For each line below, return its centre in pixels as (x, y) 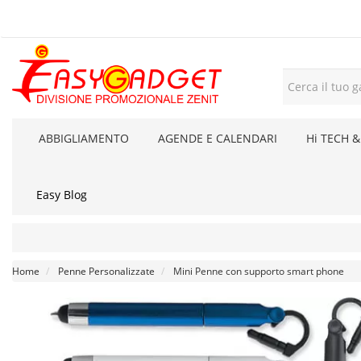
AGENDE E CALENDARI (218, 138)
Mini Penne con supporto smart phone (259, 271)
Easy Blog (62, 195)
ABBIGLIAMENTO (84, 138)
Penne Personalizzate (106, 271)
